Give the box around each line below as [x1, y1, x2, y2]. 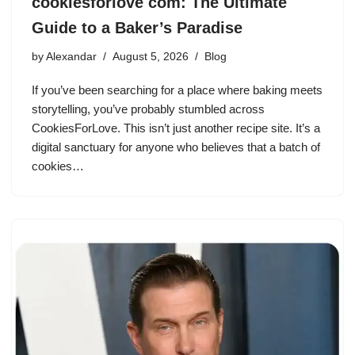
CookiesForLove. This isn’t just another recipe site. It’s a [32, 120, 320, 135]
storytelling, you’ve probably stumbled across [32, 101, 265, 116]
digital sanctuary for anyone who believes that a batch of [32, 139, 320, 154]
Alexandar [46, 50, 97, 63]
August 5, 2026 [113, 50, 189, 63]
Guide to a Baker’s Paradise [32, 18, 242, 36]
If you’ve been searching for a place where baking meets [32, 82, 323, 97]
